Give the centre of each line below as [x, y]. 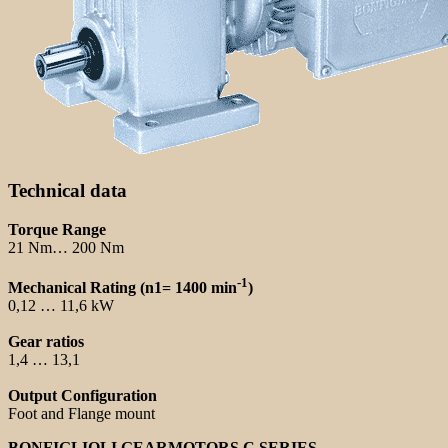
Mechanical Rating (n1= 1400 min [122, 288]
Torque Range [57, 230]
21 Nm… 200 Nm [66, 248]
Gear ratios [46, 342]
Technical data [67, 191]
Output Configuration [82, 396]
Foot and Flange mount [81, 414]
